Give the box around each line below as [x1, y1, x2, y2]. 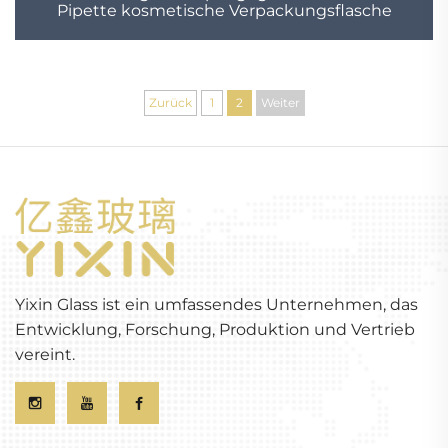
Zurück [148, 94, 192, 110]
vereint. [15, 344, 75, 364]
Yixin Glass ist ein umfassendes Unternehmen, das [15, 294, 418, 314]
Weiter [260, 94, 300, 110]
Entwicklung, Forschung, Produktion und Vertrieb [15, 319, 415, 339]
